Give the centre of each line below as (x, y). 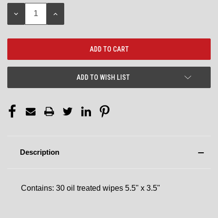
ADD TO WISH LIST (103, 77)
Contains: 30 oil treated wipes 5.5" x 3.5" (91, 188)
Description (39, 152)
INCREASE (66, 13)
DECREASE (27, 13)
